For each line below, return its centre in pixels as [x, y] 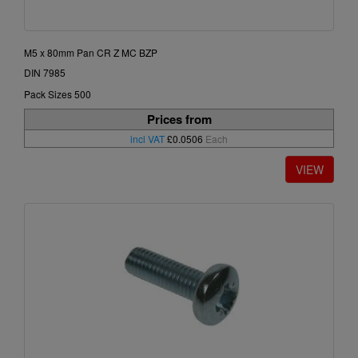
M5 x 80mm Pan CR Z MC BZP [91, 53]
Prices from [179, 119]
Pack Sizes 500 [58, 94]
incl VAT [147, 139]
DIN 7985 [45, 73]
